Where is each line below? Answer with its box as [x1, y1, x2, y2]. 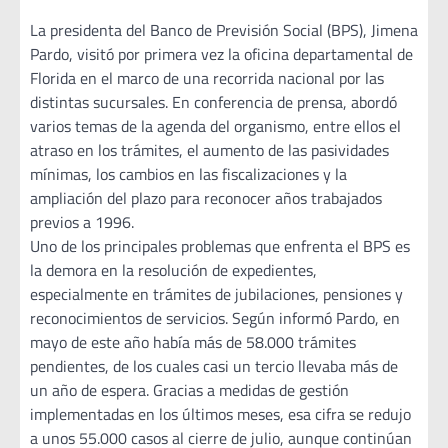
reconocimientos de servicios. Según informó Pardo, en [30, 306, 400, 331]
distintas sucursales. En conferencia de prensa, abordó [30, 90, 397, 115]
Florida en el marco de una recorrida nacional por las [30, 66, 384, 91]
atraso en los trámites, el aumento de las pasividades [30, 138, 389, 163]
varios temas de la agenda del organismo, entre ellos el [30, 114, 401, 139]
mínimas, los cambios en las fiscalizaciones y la [30, 162, 347, 187]
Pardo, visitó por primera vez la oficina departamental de [30, 42, 413, 67]
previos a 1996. [30, 210, 134, 235]
